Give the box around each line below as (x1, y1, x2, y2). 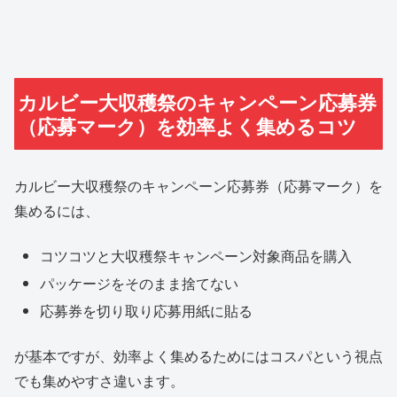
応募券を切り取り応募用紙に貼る (40, 300, 253, 322)
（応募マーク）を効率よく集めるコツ (18, 111, 358, 140)
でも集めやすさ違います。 (14, 370, 184, 391)
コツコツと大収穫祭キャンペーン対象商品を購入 (40, 245, 353, 266)
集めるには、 (14, 200, 99, 222)
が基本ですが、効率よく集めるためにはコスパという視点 (14, 345, 383, 366)
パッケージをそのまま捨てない (40, 273, 239, 294)
